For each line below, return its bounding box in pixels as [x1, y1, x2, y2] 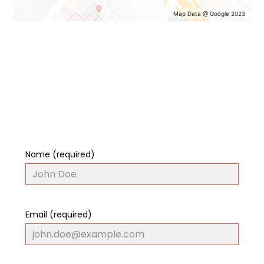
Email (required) [25, 208, 92, 220]
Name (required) [25, 148, 95, 160]
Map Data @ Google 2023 [173, 9, 246, 17]
